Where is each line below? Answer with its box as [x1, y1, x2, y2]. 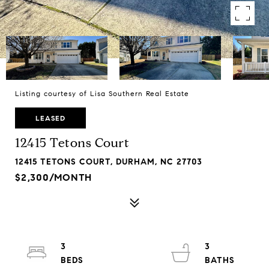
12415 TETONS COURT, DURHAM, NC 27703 [15, 157, 202, 167]
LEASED [35, 113, 65, 122]
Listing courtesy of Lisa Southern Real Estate [15, 89, 189, 98]
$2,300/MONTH [15, 172, 92, 183]
